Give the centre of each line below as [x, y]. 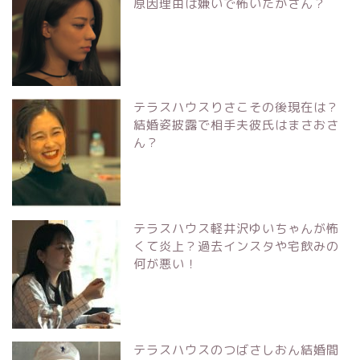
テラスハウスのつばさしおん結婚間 [236, 350]
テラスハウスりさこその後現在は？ [236, 107]
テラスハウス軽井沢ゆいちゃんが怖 [236, 228]
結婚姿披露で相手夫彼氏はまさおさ [236, 125]
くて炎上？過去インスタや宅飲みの [236, 246]
